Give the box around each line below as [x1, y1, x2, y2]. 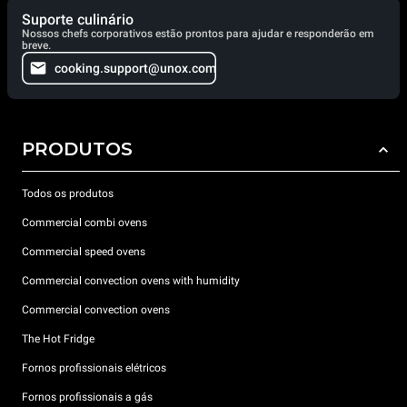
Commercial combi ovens [22, 215, 147, 229]
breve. [22, 39, 51, 53]
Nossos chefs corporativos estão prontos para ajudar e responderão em [22, 27, 373, 41]
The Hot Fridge [22, 332, 94, 345]
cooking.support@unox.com [55, 61, 216, 76]
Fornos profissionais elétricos [22, 361, 166, 374]
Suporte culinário [22, 11, 134, 29]
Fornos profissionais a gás [22, 390, 153, 403]
